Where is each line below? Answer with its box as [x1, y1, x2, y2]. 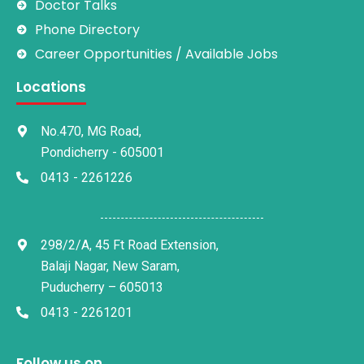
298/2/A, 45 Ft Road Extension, [41, 237, 219, 253]
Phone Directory [34, 20, 140, 40]
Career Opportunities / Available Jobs [34, 45, 278, 64]
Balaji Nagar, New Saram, [41, 258, 180, 275]
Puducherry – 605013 [41, 279, 163, 296]
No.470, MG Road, [41, 123, 141, 140]
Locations [16, 77, 86, 97]
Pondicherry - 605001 [41, 145, 164, 161]
